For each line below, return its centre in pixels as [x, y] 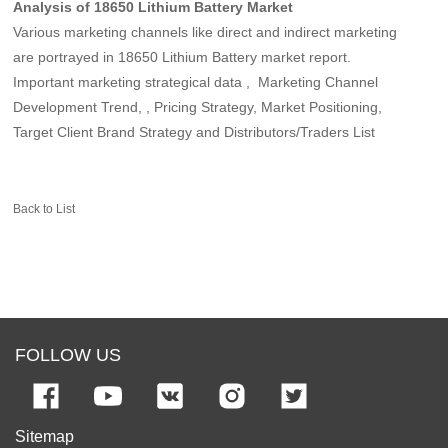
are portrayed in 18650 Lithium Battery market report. [184, 57]
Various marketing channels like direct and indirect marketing [205, 32]
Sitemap [44, 437]
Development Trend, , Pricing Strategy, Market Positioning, [198, 107]
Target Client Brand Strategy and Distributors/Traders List [194, 132]
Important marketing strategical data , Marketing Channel [196, 82]
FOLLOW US [68, 354]
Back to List [44, 209]
